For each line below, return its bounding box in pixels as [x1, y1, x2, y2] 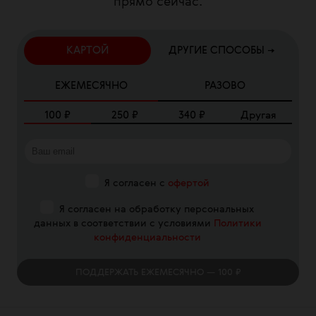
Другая [241, 110, 276, 121]
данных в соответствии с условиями [33, 219, 211, 229]
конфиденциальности [94, 233, 201, 243]
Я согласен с [104, 178, 165, 188]
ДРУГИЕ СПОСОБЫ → [168, 45, 275, 56]
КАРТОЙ [66, 45, 109, 56]
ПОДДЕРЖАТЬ [75, 267, 141, 277]
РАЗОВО [205, 80, 245, 91]
